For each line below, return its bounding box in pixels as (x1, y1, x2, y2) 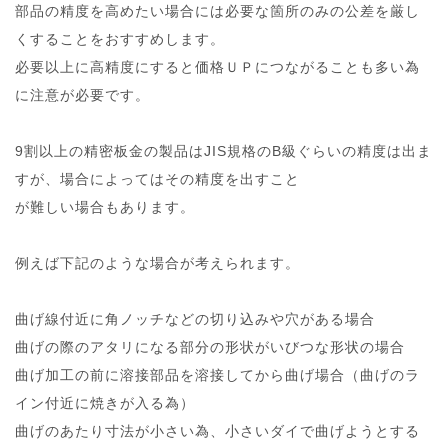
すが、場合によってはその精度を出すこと (15, 171, 300, 187)
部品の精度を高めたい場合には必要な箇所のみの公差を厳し (15, 3, 420, 19)
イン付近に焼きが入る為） (15, 395, 195, 411)
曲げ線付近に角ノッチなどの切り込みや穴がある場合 (15, 311, 375, 327)
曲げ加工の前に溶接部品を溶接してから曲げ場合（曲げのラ (15, 367, 420, 383)
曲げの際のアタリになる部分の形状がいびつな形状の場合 (15, 339, 405, 355)
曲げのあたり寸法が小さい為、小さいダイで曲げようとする (15, 423, 420, 439)
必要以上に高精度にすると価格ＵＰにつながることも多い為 (15, 59, 420, 75)
